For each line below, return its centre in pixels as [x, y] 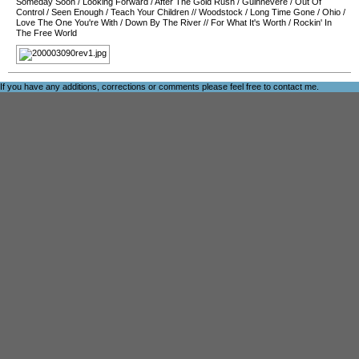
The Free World [46, 33]
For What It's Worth [248, 22]
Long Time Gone [282, 12]
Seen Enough [77, 12]
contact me [295, 87]
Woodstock [221, 12]
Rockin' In [313, 22]
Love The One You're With [67, 22]
